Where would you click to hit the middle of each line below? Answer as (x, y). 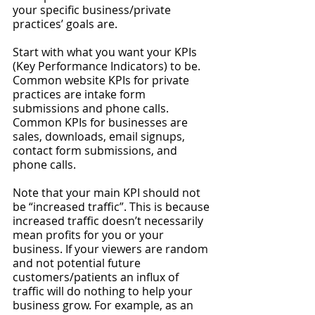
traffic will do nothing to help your (104, 291)
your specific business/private (93, 10)
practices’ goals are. (66, 24)
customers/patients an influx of (97, 277)
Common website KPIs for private (102, 80)
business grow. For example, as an (104, 305)
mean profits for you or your (90, 235)
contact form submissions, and (96, 150)
